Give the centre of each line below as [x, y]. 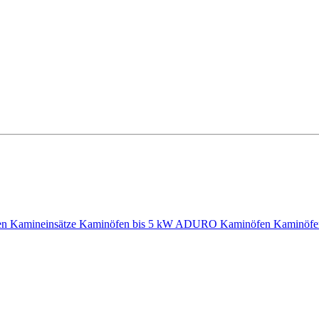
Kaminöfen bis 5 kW [127, 224]
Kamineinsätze [45, 224]
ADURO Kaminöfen [224, 224]
